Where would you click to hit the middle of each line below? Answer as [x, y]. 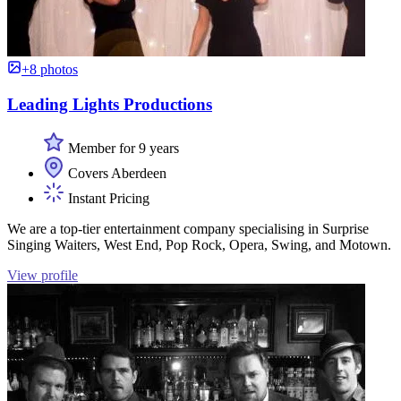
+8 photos [50, 70]
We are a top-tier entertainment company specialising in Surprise [188, 228]
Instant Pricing [107, 198]
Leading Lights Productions [110, 105]
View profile [43, 275]
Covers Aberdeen [115, 173]
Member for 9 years [122, 148]
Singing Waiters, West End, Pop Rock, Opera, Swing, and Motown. [199, 244]
